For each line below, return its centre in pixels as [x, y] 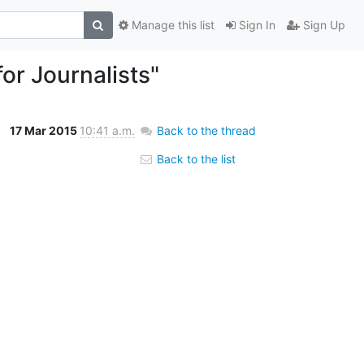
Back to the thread [206, 130]
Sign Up [322, 25]
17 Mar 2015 [44, 130]
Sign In [255, 25]
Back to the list [194, 158]
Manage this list [171, 25]
